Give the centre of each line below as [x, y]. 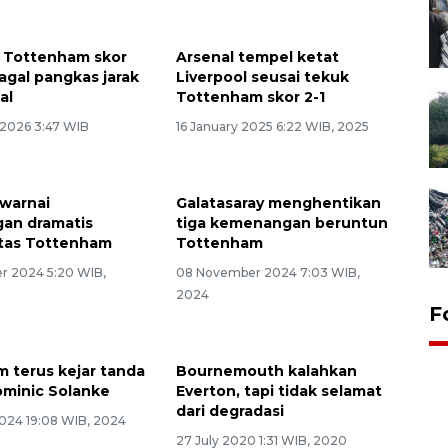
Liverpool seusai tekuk [262, 76]
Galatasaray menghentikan [278, 202]
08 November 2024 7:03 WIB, [267, 272]
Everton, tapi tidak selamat [278, 390]
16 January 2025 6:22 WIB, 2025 [272, 126]
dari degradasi [229, 410]
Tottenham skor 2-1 [250, 96]
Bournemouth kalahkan [266, 370]
